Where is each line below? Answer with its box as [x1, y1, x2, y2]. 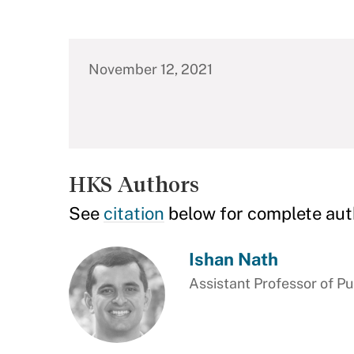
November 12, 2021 [88, 61, 213, 77]
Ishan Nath [188, 249, 278, 269]
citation [104, 203, 164, 224]
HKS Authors [69, 172, 199, 197]
